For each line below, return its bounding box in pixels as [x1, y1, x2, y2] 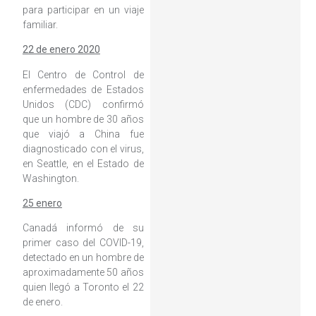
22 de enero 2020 [22, 44, 100, 56]
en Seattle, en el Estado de [22, 157, 144, 169]
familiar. [22, 18, 58, 30]
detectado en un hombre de [22, 252, 144, 264]
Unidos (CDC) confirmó [22, 98, 144, 110]
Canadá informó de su [22, 222, 144, 234]
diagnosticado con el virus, [22, 142, 144, 154]
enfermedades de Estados [22, 83, 144, 95]
